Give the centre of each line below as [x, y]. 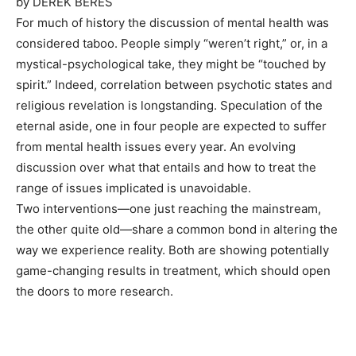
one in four [126, 126]
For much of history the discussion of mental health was [172, 23]
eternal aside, [56, 126]
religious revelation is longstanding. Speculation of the [169, 105]
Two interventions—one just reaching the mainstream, [168, 209]
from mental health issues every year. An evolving [156, 147]
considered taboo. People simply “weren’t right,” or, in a [172, 43]
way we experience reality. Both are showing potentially [172, 250]
